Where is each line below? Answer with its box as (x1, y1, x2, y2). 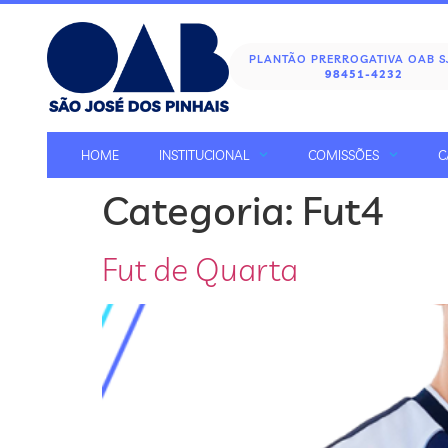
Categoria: (102, 184, 302, 235)
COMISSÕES (307, 146, 379, 163)
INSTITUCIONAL (158, 146, 249, 163)
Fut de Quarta (102, 248, 298, 289)
